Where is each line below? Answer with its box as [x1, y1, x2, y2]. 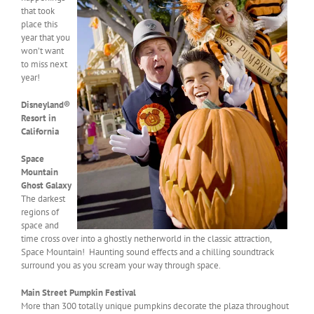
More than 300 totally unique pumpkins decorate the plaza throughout [21, 300, 289, 313]
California [21, 125, 59, 138]
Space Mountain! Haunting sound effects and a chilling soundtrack [21, 246, 274, 259]
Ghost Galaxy [21, 179, 71, 192]
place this [21, 18, 57, 31]
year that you [21, 32, 70, 44]
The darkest [21, 193, 65, 205]
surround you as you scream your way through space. [21, 259, 221, 272]
